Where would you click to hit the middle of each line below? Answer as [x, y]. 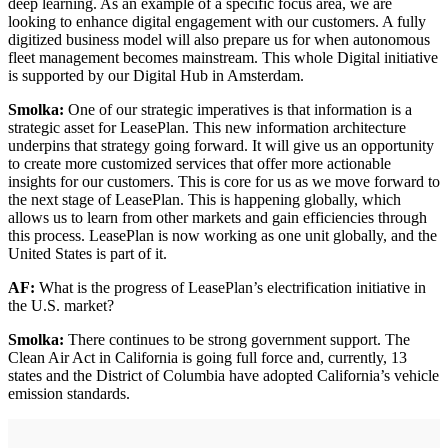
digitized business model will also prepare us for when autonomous [219, 39]
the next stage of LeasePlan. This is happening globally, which [204, 199]
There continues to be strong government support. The [237, 339]
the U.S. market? [61, 305]
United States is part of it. [87, 253]
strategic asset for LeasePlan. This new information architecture [207, 127]
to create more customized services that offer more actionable [199, 163]
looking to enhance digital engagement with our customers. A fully [217, 21]
